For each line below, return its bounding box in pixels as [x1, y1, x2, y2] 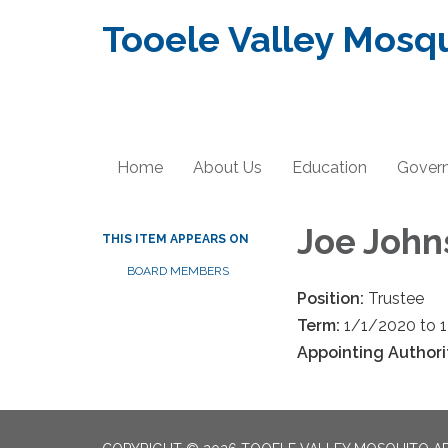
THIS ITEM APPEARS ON [102, 232, 249, 246]
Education [292, 158, 367, 177]
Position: [297, 288, 368, 308]
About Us [193, 158, 262, 177]
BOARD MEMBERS [127, 264, 229, 278]
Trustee [368, 288, 424, 308]
